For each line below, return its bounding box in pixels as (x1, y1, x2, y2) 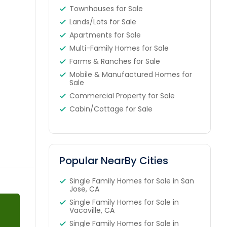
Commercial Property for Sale (69, 91, 175, 101)
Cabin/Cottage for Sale (69, 104, 153, 114)
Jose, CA (69, 184, 99, 194)
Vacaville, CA (69, 205, 115, 215)
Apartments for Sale (69, 30, 141, 40)
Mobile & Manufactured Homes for (69, 69, 192, 80)
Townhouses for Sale (69, 4, 143, 14)
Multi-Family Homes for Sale (69, 43, 169, 53)
